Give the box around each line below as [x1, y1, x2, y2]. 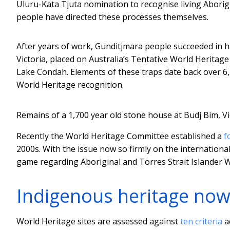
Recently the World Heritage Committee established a [16, 130, 224, 142]
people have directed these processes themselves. [16, 11, 208, 23]
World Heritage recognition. [16, 79, 124, 90]
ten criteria [180, 215, 222, 227]
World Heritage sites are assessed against [16, 215, 180, 227]
